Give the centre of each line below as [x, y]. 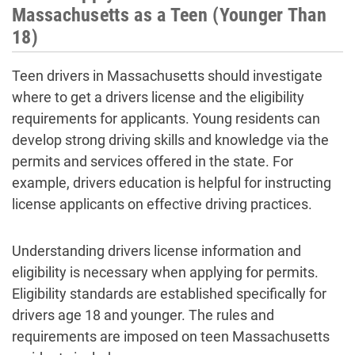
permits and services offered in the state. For [153, 162]
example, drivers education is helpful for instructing [172, 183]
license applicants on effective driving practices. [162, 204]
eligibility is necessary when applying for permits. [165, 273]
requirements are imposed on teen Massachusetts [171, 337]
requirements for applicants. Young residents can [166, 119]
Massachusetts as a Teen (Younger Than [170, 15]
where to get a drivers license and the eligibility [158, 97]
